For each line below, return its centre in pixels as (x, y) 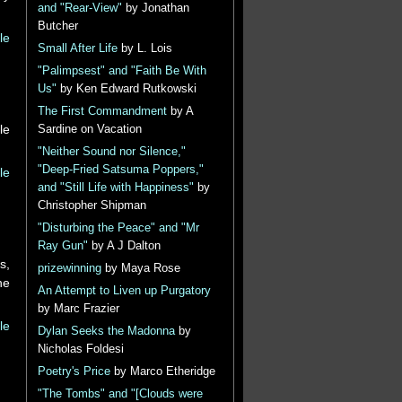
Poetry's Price (74, 371)
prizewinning (69, 268)
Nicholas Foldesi (80, 349)
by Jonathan (155, 8)
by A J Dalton (124, 246)
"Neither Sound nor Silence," (111, 152)
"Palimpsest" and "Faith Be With (122, 71)
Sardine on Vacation (89, 129)
